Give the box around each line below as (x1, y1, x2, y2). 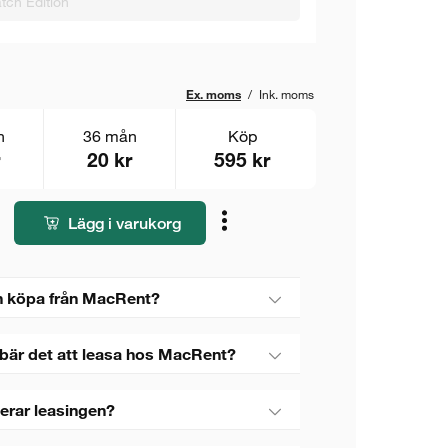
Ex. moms (186, 86, 241, 102)
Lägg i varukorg (67, 213, 181, 233)
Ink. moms (259, 86, 314, 102)
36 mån (82, 126, 137, 145)
